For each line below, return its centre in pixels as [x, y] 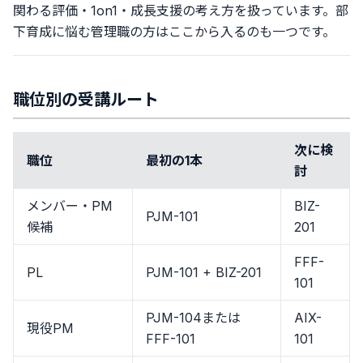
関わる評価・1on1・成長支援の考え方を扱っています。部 [181, 11]
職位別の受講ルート [86, 100]
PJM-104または [193, 318]
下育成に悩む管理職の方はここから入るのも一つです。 [174, 32]
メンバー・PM [70, 206]
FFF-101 [171, 339]
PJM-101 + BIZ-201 [204, 272]
